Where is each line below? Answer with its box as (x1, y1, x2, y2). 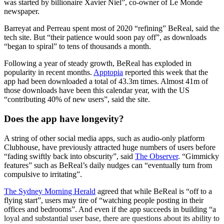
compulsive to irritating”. (4, 169, 82, 178)
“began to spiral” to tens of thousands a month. (4, 42, 151, 51)
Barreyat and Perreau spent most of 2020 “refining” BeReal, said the (4, 24, 219, 33)
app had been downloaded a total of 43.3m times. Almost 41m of (4, 77, 208, 86)
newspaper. (4, 7, 39, 16)
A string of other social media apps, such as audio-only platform (4, 133, 204, 142)
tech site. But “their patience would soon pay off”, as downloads (4, 33, 206, 42)
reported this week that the (123, 68, 208, 77)
